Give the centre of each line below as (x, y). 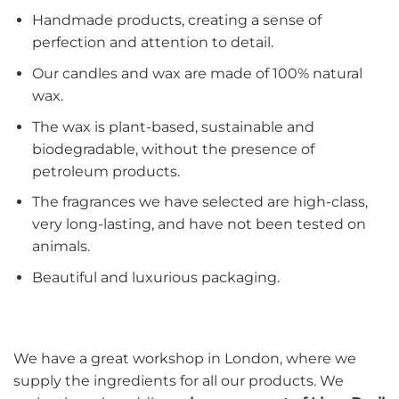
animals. (62, 247)
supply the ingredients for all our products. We (179, 381)
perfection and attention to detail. (152, 43)
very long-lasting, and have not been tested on (199, 224)
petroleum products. (106, 171)
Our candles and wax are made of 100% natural (197, 74)
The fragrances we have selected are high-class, (199, 202)
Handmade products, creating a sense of (176, 20)
